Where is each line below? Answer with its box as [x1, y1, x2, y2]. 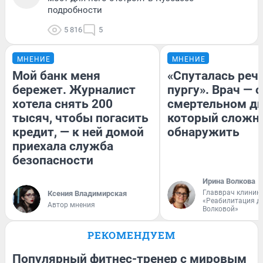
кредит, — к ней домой [12, 124, 144, 139]
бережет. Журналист [12, 82, 136, 97]
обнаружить [167, 124, 240, 139]
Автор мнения [48, 200, 95, 209]
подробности [48, 4, 102, 15]
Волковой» [203, 204, 238, 213]
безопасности [12, 153, 93, 167]
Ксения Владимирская [48, 188, 127, 198]
